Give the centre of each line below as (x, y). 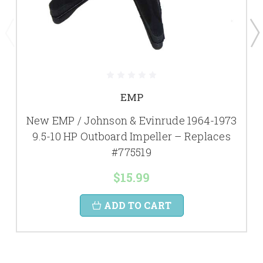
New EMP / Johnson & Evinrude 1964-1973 (131, 120)
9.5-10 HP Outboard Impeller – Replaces (131, 136)
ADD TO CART (137, 205)
